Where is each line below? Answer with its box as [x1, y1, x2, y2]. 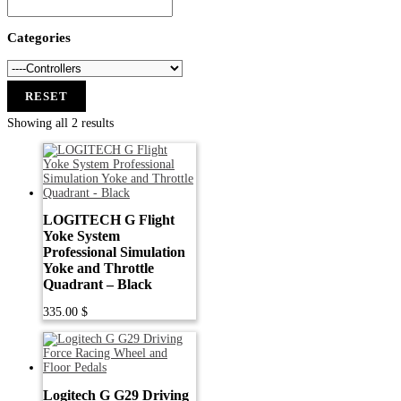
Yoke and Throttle [43, 260, 154, 277]
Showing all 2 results [7, 116, 114, 130]
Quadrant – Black [43, 277, 152, 293]
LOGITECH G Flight [43, 212, 175, 228]
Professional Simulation [43, 244, 185, 260]
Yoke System [43, 228, 120, 244]
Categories [7, 30, 71, 45]
